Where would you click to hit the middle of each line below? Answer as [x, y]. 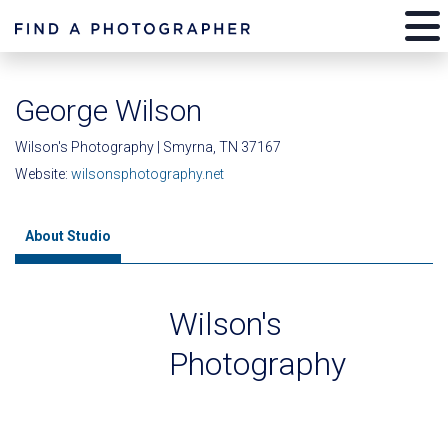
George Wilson [108, 110]
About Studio [68, 236]
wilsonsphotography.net [147, 174]
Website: [43, 174]
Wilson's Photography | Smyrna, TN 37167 [148, 147]
